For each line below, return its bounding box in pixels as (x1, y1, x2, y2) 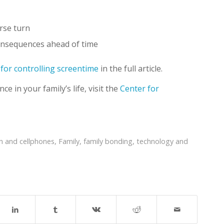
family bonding (83, 136, 133, 146)
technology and (136, 136, 188, 146)
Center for (120, 82, 159, 94)
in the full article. (98, 63, 163, 74)
